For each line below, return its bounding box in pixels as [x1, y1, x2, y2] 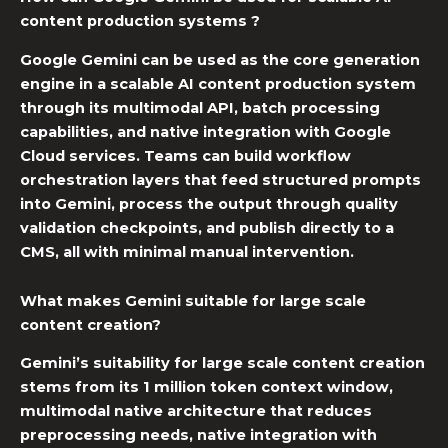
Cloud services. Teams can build [20, 146, 276, 165]
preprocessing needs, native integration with [20, 426, 377, 445]
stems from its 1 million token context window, [20, 378, 393, 397]
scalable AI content [110, 74, 261, 93]
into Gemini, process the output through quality [20, 194, 398, 213]
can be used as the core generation [137, 50, 420, 69]
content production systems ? [20, 12, 260, 31]
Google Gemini [20, 50, 137, 69]
